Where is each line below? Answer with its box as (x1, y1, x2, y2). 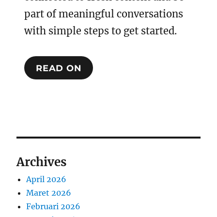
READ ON (36, 62, 82, 74)
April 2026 (26, 174, 67, 185)
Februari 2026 (26, 201, 81, 212)
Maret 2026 (26, 188, 72, 198)
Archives (16, 155, 67, 170)
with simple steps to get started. (24, 25, 177, 37)
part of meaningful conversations (24, 8, 184, 20)
